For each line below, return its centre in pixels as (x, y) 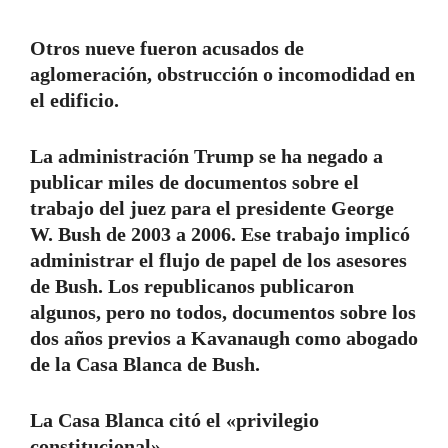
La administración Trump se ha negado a (206, 156)
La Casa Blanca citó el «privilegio (174, 420)
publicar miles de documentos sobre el (194, 182)
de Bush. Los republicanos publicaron (192, 286)
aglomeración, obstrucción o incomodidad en (222, 74)
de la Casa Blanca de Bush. (145, 364)
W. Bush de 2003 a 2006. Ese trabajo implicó (220, 234)
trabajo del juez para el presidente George (212, 208)
